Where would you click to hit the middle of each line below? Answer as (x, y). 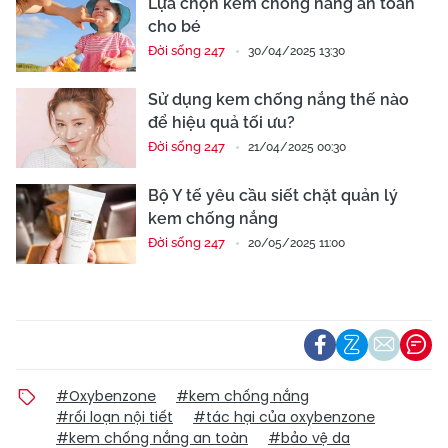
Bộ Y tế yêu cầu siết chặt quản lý (273, 195)
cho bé (174, 26)
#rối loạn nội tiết (114, 416)
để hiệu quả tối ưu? (221, 122)
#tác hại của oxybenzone (284, 416)
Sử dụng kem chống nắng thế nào (278, 99)
